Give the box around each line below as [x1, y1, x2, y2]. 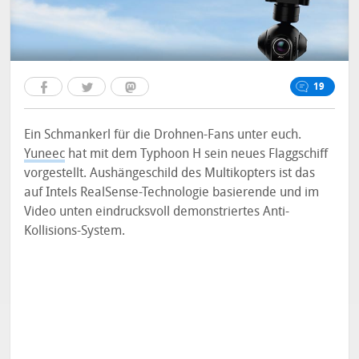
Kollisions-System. [24, 223, 126, 238]
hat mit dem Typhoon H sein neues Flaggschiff [65, 146, 329, 161]
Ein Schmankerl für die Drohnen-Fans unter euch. [24, 127, 302, 142]
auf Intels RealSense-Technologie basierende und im [24, 184, 320, 200]
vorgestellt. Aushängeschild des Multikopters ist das [24, 165, 316, 180]
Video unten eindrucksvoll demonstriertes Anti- [24, 204, 290, 219]
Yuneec [24, 146, 66, 161]
